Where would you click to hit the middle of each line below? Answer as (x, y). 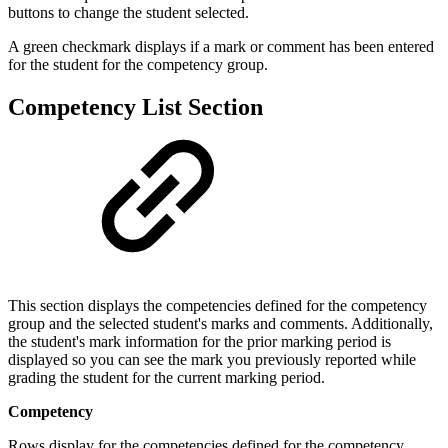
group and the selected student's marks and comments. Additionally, (220, 323)
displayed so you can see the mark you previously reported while (212, 359)
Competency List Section (135, 107)
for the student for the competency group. (138, 65)
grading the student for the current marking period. (166, 377)
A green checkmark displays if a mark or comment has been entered (221, 47)
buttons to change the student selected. (128, 13)
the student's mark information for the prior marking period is (199, 341)
